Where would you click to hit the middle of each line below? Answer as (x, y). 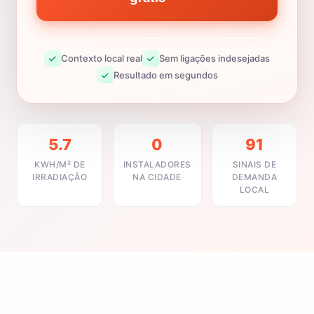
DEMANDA (254, 177)
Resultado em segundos (165, 75)
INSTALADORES (157, 164)
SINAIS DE (254, 164)
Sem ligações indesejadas (214, 58)
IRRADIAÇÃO (60, 177)
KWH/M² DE (60, 164)
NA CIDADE (157, 177)
